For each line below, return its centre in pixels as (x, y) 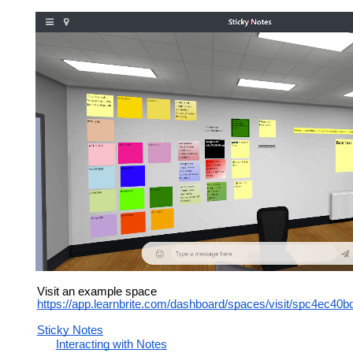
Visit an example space (97, 291)
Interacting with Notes (111, 345)
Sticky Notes (70, 331)
